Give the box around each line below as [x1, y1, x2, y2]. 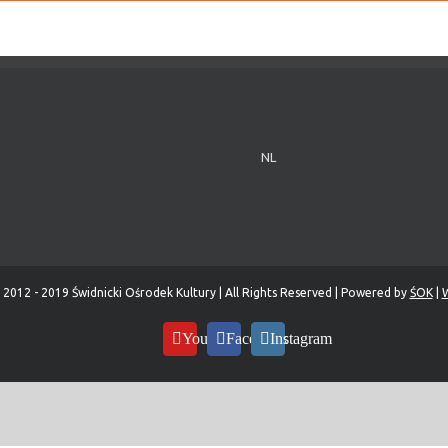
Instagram [270, 329, 332, 347]
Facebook [226, 329, 288, 347]
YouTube [182, 329, 240, 347]
